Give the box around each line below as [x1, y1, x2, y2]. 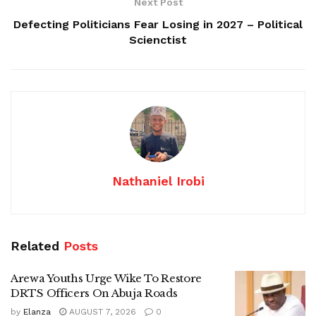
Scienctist [129, 32, 187, 47]
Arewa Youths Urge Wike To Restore [11, 271, 202, 285]
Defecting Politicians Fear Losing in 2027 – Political [13, 17, 303, 31]
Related [11, 238, 59, 253]
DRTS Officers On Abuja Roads [11, 286, 178, 300]
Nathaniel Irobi [111, 173, 205, 188]
